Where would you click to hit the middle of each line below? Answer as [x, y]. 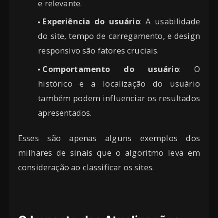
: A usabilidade [170, 21]
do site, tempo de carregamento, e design [119, 36]
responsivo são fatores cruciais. [99, 51]
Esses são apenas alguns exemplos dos [109, 138]
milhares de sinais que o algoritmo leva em [109, 153]
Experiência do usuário [91, 21]
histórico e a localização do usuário [119, 83]
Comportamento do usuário [111, 69]
